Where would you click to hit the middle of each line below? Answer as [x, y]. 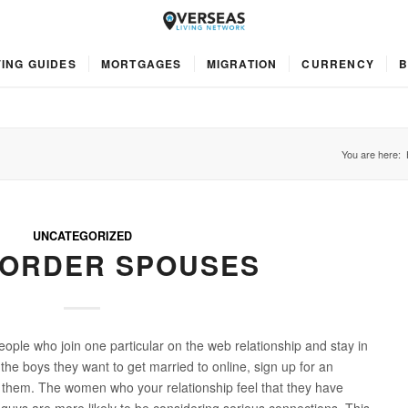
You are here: [371, 154]
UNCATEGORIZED [82, 236]
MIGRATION [242, 64]
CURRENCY [338, 64]
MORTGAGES [141, 64]
